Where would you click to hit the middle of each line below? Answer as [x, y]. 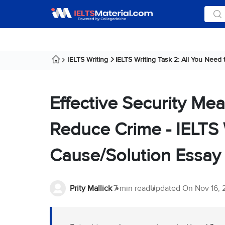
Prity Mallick [91, 188]
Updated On [173, 188]
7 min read [132, 188]
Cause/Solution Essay [135, 156]
